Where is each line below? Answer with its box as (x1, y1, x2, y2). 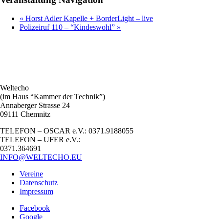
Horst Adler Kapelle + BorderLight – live (23, 14, 153, 23)
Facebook (20, 204, 50, 213)
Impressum (20, 187, 53, 196)
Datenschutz (20, 178, 58, 187)
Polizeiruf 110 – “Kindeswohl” (20, 23, 117, 32)
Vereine (20, 170, 43, 178)
